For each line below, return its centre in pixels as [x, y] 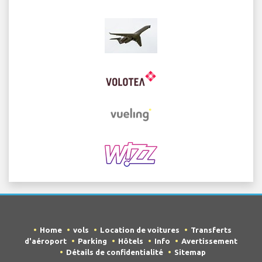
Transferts [211, 230]
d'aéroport [46, 241]
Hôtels [131, 241]
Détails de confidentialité [114, 252]
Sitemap [190, 252]
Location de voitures [140, 230]
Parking [92, 241]
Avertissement [209, 241]
